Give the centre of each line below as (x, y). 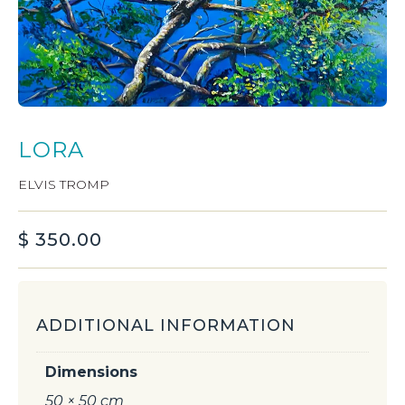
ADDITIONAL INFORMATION (166, 325)
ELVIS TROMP (64, 184)
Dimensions (91, 372)
